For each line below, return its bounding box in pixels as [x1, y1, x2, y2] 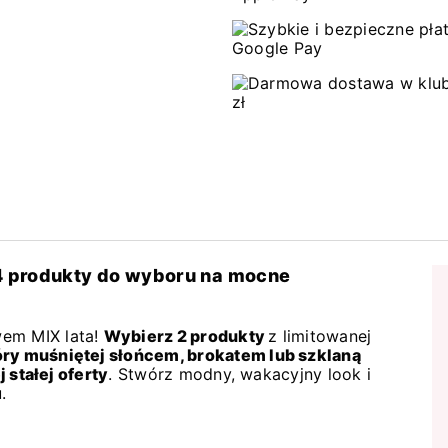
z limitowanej [268, 325, 372, 346]
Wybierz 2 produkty [103, 325, 269, 346]
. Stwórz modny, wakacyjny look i [108, 363, 372, 384]
